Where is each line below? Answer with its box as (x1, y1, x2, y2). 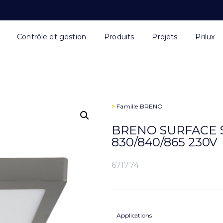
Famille (115, 103, 140, 110)
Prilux (195, 32, 215, 41)
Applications (116, 212, 152, 219)
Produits (104, 32, 134, 41)
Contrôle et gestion (17, 32, 87, 41)
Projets (152, 32, 178, 41)
